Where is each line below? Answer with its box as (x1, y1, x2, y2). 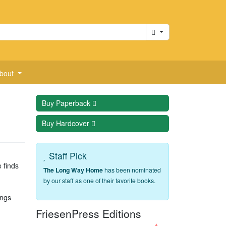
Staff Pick (46, 149, 87, 162)
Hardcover (55, 118, 91, 129)
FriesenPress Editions (36, 205, 142, 221)
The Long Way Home (43, 165, 103, 175)
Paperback (55, 97, 92, 108)
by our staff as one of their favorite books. (43, 176, 156, 185)
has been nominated (103, 165, 161, 174)
